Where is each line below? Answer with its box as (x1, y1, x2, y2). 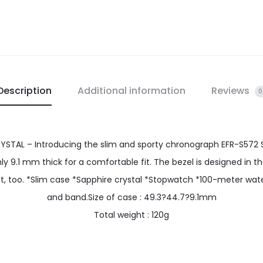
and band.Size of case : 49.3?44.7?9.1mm (46, 191, 217, 204)
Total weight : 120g (94, 209, 169, 221)
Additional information (77, 84, 186, 98)
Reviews (211, 84, 252, 98)
